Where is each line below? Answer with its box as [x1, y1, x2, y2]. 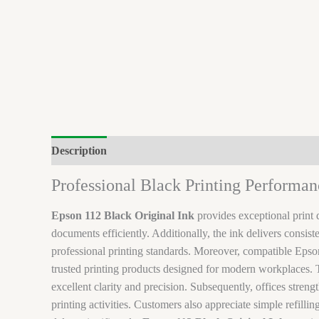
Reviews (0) [167, 145, 222, 157]
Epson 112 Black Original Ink [51, 209, 194, 221]
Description [51, 145, 107, 157]
